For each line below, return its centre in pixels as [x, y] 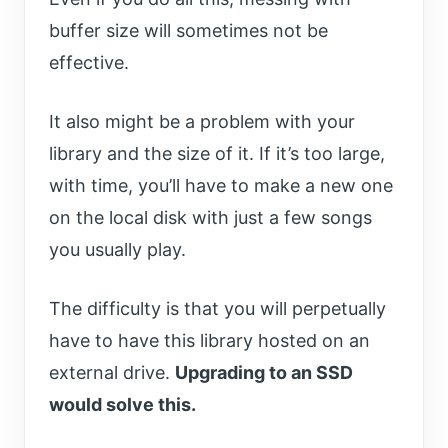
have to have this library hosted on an [209, 341]
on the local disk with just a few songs [210, 218]
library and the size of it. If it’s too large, [217, 154]
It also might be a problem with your [202, 122]
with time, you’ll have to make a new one [221, 186]
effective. [89, 63]
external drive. [112, 373]
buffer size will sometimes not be [188, 31]
